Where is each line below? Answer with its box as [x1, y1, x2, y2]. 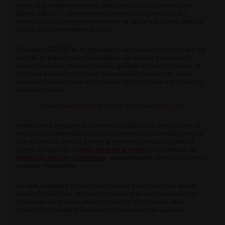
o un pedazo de [151, 146, 196, 154]
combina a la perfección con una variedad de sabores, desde [16, 70, 193, 78]
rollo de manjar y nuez [79, 146, 151, 154]
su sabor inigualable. [16, 162, 76, 170]
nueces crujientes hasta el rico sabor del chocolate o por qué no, [16, 78, 203, 86]
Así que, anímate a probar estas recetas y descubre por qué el [16, 182, 195, 190]
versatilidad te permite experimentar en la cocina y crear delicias [16, 18, 203, 26]
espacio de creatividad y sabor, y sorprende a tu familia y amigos [16, 130, 203, 138]
